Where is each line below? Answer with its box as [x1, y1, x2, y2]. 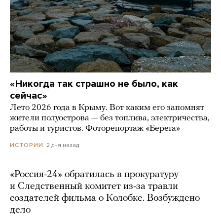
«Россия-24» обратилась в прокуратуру [10, 169, 179, 180]
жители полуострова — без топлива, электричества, [10, 113, 210, 123]
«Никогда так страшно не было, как [10, 77, 178, 90]
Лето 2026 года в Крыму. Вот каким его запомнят [10, 103, 204, 112]
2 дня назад [46, 141, 79, 148]
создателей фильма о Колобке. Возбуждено [10, 193, 200, 203]
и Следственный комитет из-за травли [10, 181, 178, 191]
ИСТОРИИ [10, 141, 43, 148]
